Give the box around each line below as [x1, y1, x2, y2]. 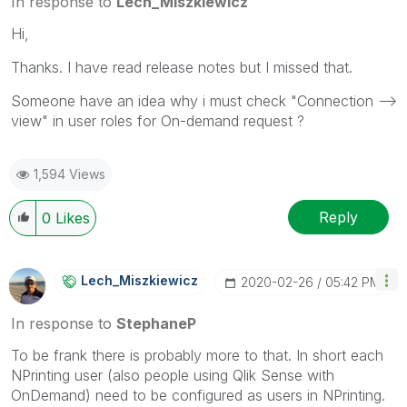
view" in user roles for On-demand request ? [11, 112, 304, 131]
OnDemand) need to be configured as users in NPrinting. [11, 386, 385, 405]
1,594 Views [34, 166, 105, 183]
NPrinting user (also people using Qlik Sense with [11, 366, 334, 385]
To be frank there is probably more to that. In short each [11, 346, 383, 365]
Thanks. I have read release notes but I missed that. [11, 58, 352, 77]
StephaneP [116, 314, 196, 333]
